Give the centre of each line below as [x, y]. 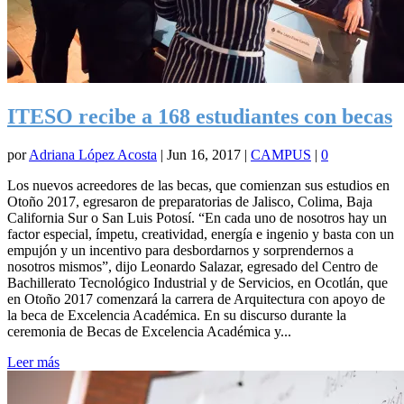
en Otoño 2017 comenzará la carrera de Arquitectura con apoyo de [196, 299]
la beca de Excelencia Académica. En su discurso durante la [177, 316]
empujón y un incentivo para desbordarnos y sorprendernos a [180, 251]
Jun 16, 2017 [204, 155]
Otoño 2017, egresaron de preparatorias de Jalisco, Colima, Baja [190, 202]
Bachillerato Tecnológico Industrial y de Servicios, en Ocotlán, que [197, 283]
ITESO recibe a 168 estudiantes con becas [200, 117]
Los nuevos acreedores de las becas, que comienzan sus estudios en [198, 186]
